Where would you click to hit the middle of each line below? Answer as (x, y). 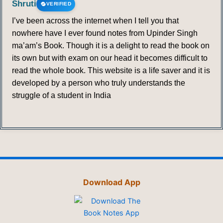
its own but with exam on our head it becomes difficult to (110, 58)
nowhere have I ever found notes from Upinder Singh (105, 33)
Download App (111, 182)
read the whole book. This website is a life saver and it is (111, 71)
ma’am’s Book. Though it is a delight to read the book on (111, 46)
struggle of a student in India (61, 96)
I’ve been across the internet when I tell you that (95, 21)
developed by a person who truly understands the (99, 83)
